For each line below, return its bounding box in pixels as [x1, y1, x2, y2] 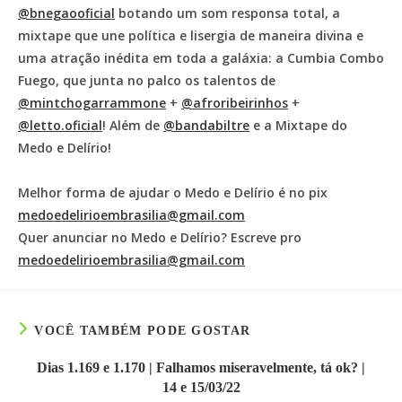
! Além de [102, 117, 163, 134]
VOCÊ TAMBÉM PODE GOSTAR [34, 324, 251, 337]
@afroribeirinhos [181, 94, 288, 111]
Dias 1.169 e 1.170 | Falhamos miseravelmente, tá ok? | [37, 360, 365, 375]
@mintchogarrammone [18, 94, 166, 111]
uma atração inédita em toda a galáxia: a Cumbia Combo [18, 49, 384, 66]
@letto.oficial [18, 117, 102, 134]
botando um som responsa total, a [115, 4, 340, 22]
